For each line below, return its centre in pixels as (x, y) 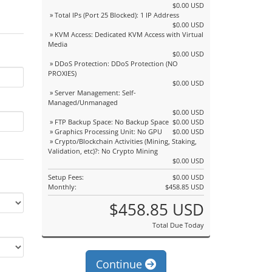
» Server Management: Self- (92, 93)
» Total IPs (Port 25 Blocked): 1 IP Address (113, 15)
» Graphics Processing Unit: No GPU (105, 131)
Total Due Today (178, 225)
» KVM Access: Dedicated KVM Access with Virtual (125, 34)
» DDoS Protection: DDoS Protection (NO (113, 63)
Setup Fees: (66, 177)
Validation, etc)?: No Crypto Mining (103, 151)
